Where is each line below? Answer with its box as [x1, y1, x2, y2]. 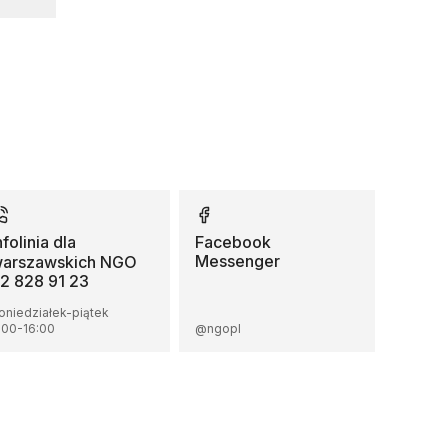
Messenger [195, 251, 281, 271]
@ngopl [195, 321, 242, 336]
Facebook [195, 232, 272, 252]
